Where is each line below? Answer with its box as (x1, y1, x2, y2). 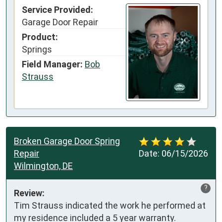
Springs (22, 44, 52, 55)
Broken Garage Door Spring (14, 135, 120, 146)
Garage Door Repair (22, 17, 98, 28)
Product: (22, 32, 58, 43)
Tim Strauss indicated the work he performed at (14, 200, 206, 211)
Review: (14, 187, 45, 198)
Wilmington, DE (14, 160, 73, 171)
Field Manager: (22, 59, 83, 70)
